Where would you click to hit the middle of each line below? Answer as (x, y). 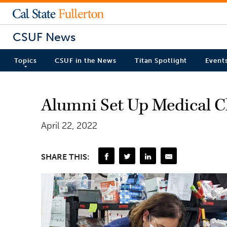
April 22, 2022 (69, 125)
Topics (26, 61)
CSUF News (44, 37)
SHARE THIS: (65, 157)
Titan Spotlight (161, 61)
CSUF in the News (86, 61)
